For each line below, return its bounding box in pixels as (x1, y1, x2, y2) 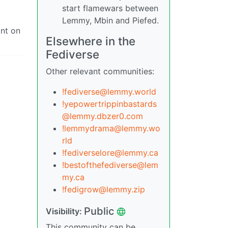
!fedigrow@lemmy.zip (62, 184, 145, 194)
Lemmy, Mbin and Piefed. (62, 15, 159, 25)
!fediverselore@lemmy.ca (62, 148, 158, 158)
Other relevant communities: (46, 66, 154, 76)
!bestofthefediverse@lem (62, 160, 158, 170)
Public (84, 205, 114, 217)
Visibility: (46, 206, 84, 216)
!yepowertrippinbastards (62, 99, 157, 109)
